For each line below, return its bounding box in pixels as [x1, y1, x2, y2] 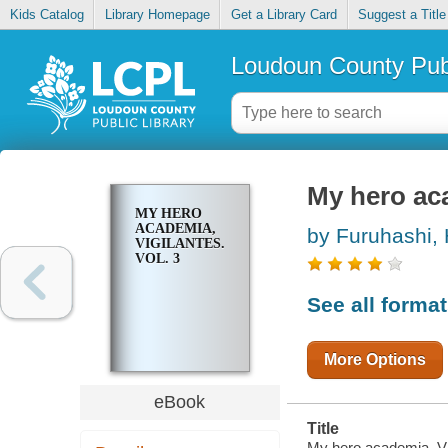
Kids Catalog [9, 7, 84, 23]
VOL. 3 [134, 251, 180, 267]
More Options [323, 350, 426, 368]
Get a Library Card [230, 7, 337, 23]
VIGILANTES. [134, 236, 225, 252]
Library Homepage [104, 7, 210, 23]
